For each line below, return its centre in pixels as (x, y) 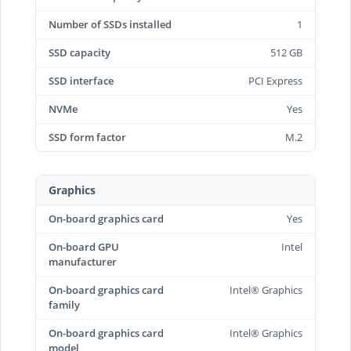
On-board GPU (84, 247)
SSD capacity (80, 52)
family (64, 305)
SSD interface (81, 81)
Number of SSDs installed (110, 24)
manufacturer (83, 262)
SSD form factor (87, 137)
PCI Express (275, 81)
